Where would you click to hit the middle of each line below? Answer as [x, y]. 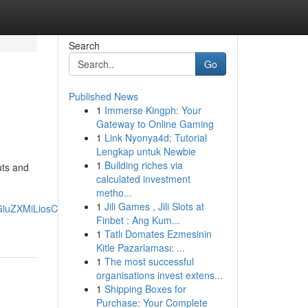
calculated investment [143, 179]
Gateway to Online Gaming [155, 124]
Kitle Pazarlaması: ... [140, 247]
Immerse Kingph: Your [153, 110]
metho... [114, 192]
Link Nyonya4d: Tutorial [155, 137]
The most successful [149, 261]
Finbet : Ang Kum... [138, 220]
